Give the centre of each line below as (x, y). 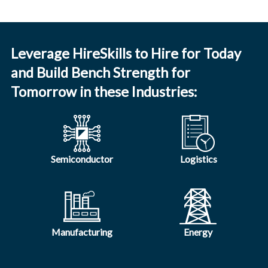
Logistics (198, 159)
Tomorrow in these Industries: (103, 91)
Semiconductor (82, 159)
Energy (198, 232)
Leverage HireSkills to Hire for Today (126, 53)
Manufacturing (82, 232)
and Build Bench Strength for (100, 72)
